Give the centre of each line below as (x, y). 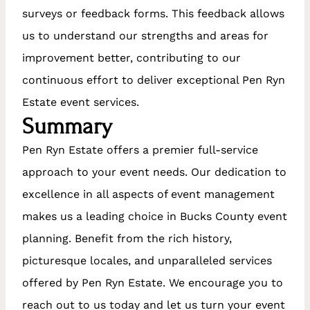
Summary (67, 126)
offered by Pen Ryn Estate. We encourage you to (153, 282)
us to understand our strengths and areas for (145, 35)
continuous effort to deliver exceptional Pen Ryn (154, 80)
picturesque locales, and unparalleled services (147, 260)
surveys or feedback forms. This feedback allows (153, 13)
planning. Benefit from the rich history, (127, 238)
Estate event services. (81, 102)
